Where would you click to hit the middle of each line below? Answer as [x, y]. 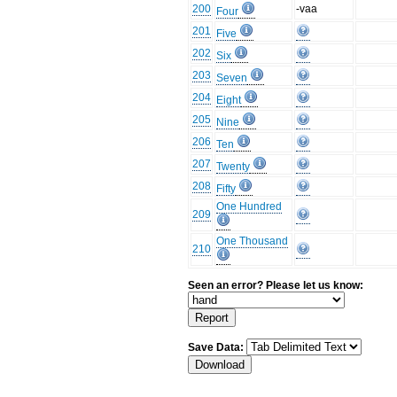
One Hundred [249, 207]
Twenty [234, 167]
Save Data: [218, 347]
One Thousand [253, 241]
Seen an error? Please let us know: [276, 286]
